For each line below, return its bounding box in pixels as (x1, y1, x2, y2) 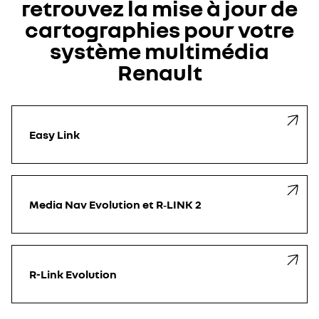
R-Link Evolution (29, 267, 117, 281)
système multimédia (50, 37, 269, 64)
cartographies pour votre (25, 16, 294, 43)
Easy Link (29, 127, 80, 142)
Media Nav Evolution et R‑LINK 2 (29, 197, 202, 211)
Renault (117, 58, 202, 85)
